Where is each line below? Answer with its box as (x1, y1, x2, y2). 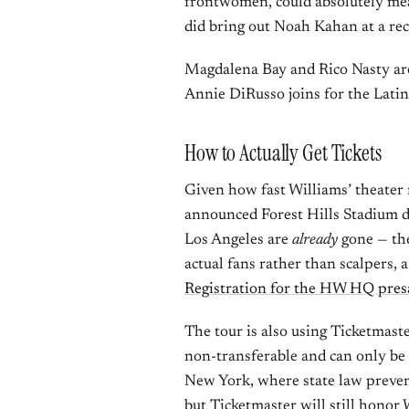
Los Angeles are (184, 233, 292, 248)
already (292, 233, 338, 248)
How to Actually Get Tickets (184, 139, 382, 167)
